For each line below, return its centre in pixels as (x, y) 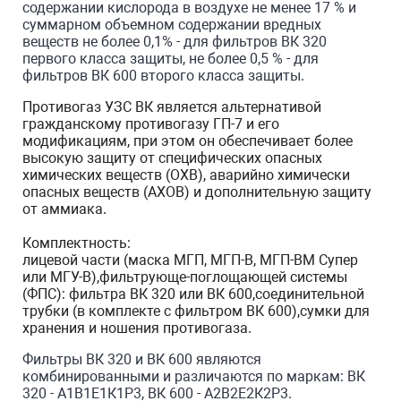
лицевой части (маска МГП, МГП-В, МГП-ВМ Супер (190, 260)
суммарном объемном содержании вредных (172, 25)
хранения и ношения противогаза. (137, 328)
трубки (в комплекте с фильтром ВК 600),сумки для (196, 311)
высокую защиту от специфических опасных (172, 158)
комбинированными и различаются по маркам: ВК (194, 376)
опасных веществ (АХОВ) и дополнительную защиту (197, 192)
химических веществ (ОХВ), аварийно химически (186, 175)
